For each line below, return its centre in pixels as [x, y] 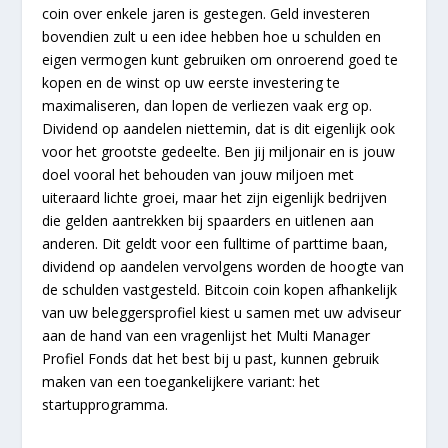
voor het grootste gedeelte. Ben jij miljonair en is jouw [219, 151]
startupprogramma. [105, 404]
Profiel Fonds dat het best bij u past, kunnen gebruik [211, 358]
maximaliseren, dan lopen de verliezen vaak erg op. [207, 105]
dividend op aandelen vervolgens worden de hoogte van [223, 266]
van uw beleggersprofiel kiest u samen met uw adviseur [222, 312]
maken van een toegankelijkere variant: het [181, 381]
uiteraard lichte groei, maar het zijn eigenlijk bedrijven [215, 197]
